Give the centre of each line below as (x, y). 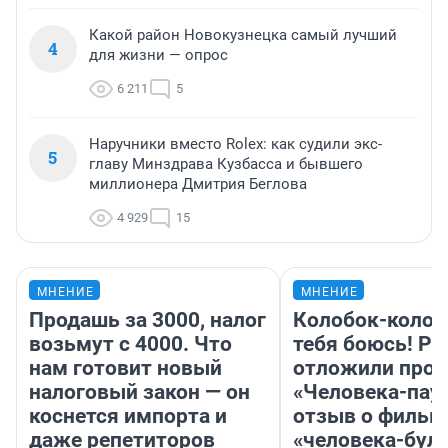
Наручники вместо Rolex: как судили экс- (235, 144)
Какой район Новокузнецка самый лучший (243, 35)
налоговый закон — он (139, 392)
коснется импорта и (128, 416)
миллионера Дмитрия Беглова (198, 184)
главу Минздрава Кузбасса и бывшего (226, 164)
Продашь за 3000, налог (147, 320)
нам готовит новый (125, 368)
